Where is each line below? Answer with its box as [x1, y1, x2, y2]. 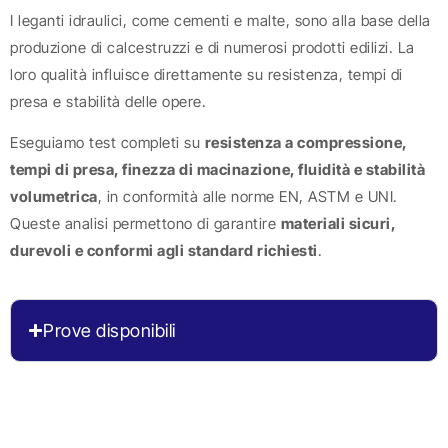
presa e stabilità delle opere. [10, 92, 206, 112]
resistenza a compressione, [204, 133, 407, 153]
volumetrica [10, 187, 98, 207]
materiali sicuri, [280, 214, 395, 234]
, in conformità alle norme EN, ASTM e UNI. [97, 187, 398, 207]
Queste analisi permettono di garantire [10, 214, 281, 234]
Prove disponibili [43, 319, 176, 341]
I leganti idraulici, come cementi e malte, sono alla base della [10, 11, 431, 31]
